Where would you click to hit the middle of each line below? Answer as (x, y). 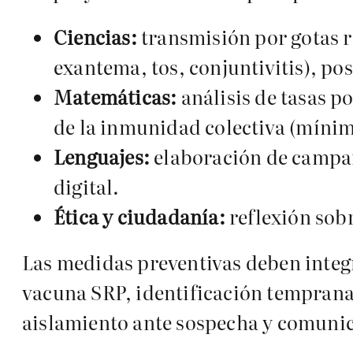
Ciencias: (95, 37)
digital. (87, 187)
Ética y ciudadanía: (139, 217)
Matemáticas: (115, 97)
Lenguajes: (102, 157)
